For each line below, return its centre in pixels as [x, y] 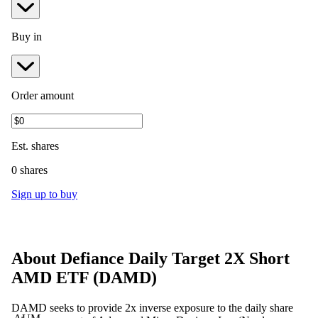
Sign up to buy [44, 194]
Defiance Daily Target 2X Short [175, 258]
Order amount [43, 95]
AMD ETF [50, 277]
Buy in [27, 36]
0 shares [29, 170]
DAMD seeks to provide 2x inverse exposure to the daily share [152, 307]
